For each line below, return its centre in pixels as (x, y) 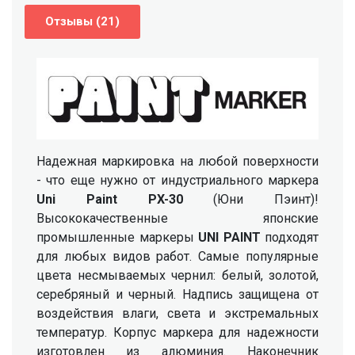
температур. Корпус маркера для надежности (177, 333)
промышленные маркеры (117, 238)
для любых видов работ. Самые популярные (177, 257)
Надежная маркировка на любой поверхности (177, 162)
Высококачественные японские (177, 219)
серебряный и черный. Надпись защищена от (177, 295)
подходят (289, 238)
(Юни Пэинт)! (266, 200)
